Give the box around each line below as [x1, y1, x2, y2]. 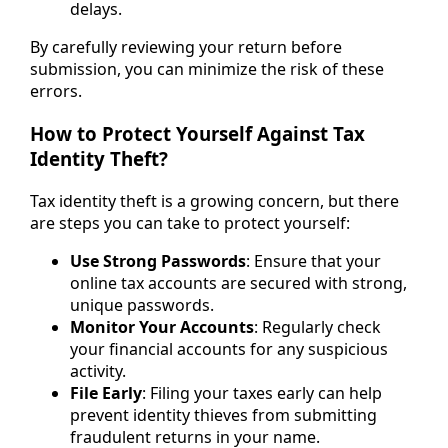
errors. [30, 80, 82, 103]
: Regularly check [254, 315, 381, 338]
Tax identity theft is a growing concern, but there [30, 189, 399, 212]
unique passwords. [70, 293, 214, 316]
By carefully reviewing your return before [30, 36, 342, 59]
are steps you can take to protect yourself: [30, 211, 350, 234]
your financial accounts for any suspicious [70, 337, 388, 360]
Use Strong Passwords [70, 249, 246, 272]
